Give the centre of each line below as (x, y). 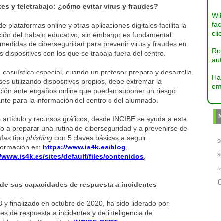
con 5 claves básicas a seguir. (100, 138)
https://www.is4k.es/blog (85, 147)
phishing (39, 138)
